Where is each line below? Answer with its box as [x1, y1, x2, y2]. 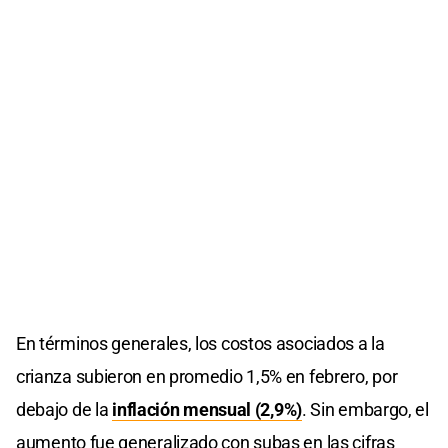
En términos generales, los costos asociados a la [16, 333, 385, 355]
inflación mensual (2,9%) [112, 399, 302, 421]
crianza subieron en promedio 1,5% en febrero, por [16, 366, 398, 388]
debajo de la [16, 399, 113, 421]
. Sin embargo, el [301, 399, 429, 421]
